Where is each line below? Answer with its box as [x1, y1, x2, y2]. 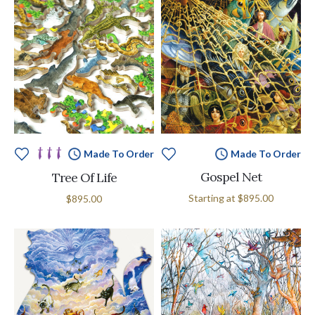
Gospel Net [200, 168, 262, 185]
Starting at [188, 191, 238, 204]
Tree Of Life [51, 169, 117, 186]
